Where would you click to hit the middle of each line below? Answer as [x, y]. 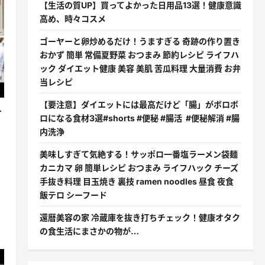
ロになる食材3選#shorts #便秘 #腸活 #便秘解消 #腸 [139, 118]
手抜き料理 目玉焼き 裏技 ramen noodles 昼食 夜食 [136, 181]
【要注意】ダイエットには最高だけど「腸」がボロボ [139, 104]
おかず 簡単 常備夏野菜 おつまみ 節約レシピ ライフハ [139, 55]
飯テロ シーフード [73, 195]
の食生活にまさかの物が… [89, 231]
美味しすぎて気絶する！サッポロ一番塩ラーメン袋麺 [138, 154]
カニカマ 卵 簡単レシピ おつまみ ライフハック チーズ [139, 168]
